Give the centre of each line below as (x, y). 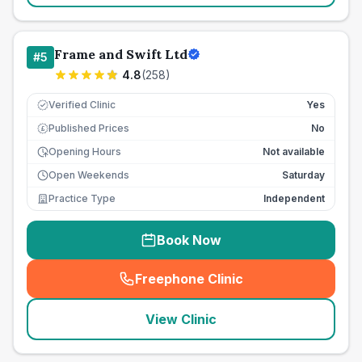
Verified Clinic (82, 105)
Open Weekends (89, 175)
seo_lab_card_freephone (265, 287)
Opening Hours (85, 152)
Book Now (189, 240)
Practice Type (82, 198)
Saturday (303, 175)
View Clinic (181, 319)
